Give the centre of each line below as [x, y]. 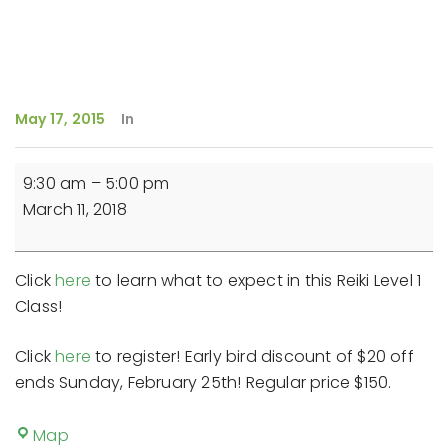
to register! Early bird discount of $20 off [252, 357]
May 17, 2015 [60, 119]
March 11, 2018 [75, 210]
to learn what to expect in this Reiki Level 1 [256, 281]
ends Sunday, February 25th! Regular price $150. [203, 383]
